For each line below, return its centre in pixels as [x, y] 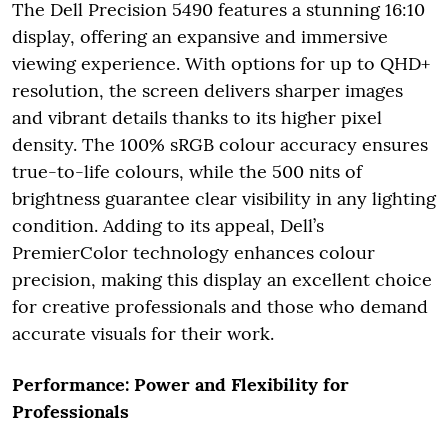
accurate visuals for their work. [143, 334]
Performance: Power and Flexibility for [180, 385]
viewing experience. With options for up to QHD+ [221, 64]
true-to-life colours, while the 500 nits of [187, 172]
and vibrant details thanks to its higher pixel [197, 118]
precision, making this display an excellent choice [222, 280]
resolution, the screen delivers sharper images [207, 91]
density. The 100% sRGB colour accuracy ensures [220, 145]
